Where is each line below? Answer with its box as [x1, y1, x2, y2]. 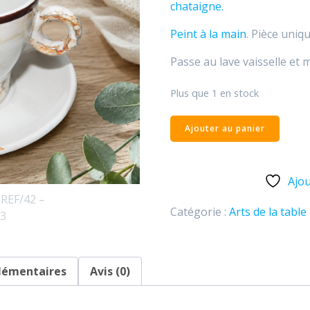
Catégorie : [170, 204, 229, 220]
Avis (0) [90, 264, 131, 280]
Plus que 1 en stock [170, 86, 259, 100]
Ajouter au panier [184, 122, 265, 134]
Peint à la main [170, 26, 246, 42]
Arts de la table [228, 204, 307, 220]
